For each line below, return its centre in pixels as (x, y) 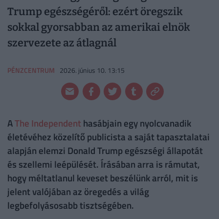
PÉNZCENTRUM (31, 70)
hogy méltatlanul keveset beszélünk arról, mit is (103, 178)
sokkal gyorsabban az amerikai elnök (99, 28)
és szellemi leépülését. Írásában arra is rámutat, (104, 164)
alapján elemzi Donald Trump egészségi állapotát (105, 151)
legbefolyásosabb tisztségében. (71, 205)
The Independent (48, 123)
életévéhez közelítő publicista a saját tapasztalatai (109, 137)
